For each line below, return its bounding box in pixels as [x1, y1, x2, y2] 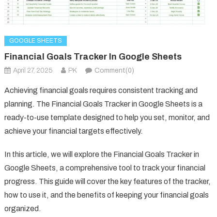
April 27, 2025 [13, 66, 53, 74]
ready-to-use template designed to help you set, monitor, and [4, 113, 210, 122]
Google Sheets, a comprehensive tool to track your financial [4, 163, 205, 172]
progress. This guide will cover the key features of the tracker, [4, 177, 211, 186]
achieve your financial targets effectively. [4, 126, 143, 135]
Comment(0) [94, 66, 134, 74]
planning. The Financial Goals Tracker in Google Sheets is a [4, 99, 202, 108]
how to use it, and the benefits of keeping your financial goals [4, 190, 209, 199]
